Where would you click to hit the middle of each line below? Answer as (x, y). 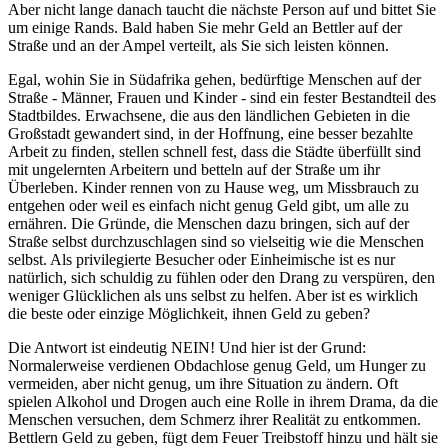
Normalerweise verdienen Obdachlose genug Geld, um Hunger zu (217, 366)
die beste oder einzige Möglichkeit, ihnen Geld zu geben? (189, 314)
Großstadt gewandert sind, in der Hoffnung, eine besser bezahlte (210, 134)
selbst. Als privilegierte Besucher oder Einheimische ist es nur (201, 260)
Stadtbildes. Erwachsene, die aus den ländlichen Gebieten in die (209, 116)
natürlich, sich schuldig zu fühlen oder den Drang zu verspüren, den (221, 278)
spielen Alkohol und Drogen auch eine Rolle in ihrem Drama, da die (223, 402)
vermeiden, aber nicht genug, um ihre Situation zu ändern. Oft (203, 384)
